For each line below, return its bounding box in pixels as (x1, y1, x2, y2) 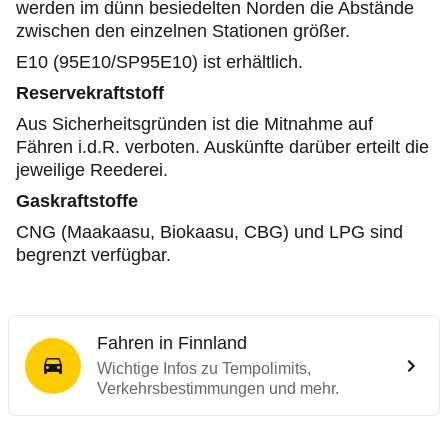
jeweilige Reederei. (16, 160, 168, 180)
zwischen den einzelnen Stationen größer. (16, 21, 350, 41)
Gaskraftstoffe (16, 191, 138, 211)
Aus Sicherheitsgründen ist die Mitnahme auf (16, 114, 373, 134)
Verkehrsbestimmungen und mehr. (97, 380, 339, 397)
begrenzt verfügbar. (16, 245, 171, 265)
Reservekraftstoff (16, 83, 164, 103)
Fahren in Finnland (97, 333, 247, 353)
